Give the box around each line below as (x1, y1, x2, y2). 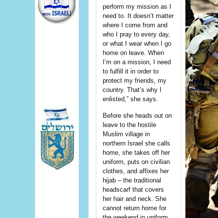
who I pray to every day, (103, 31, 170, 38)
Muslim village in (103, 130, 150, 138)
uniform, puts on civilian (103, 158, 170, 165)
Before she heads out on (103, 112, 172, 119)
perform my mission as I (103, 3, 171, 10)
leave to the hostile (103, 121, 156, 128)
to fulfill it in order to (103, 68, 159, 75)
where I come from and (103, 21, 167, 29)
